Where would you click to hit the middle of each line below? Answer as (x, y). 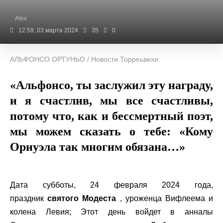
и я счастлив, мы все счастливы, (111, 101)
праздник (29, 198)
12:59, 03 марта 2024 (48, 30)
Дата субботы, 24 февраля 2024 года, (111, 185)
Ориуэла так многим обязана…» (98, 147)
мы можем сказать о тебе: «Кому (111, 131)
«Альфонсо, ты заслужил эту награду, (111, 85)
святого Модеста (82, 198)
